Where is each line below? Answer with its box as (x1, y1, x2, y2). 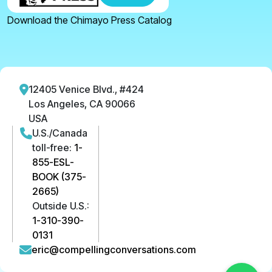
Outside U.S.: (32, 200, 89, 212)
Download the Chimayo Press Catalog (7, 14, 172, 27)
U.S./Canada (32, 127, 87, 140)
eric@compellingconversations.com (32, 243, 196, 256)
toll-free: (32, 141, 74, 154)
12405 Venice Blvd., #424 (29, 83, 144, 96)
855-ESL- (32, 156, 74, 169)
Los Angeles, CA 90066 (29, 98, 135, 110)
